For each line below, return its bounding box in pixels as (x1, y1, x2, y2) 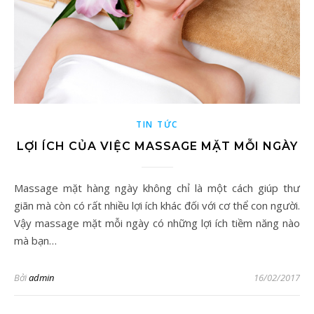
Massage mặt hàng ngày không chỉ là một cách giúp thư (14, 181, 23, 195)
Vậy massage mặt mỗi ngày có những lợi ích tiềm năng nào (14, 216, 300, 230)
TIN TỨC (136, 118, 178, 130)
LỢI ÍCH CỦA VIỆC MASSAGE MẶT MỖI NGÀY (16, 139, 298, 153)
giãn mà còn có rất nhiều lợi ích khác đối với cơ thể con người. (14, 198, 300, 212)
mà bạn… (14, 233, 57, 247)
